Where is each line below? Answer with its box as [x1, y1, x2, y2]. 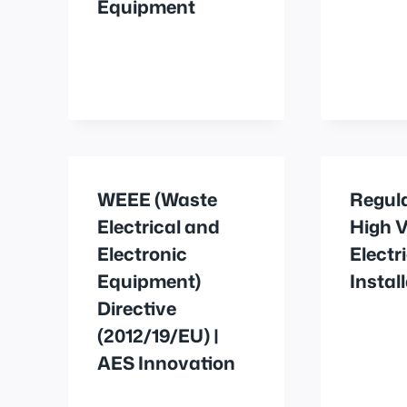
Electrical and [97, 213, 220, 239]
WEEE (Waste [97, 185, 217, 212]
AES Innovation [97, 349, 235, 375]
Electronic [97, 240, 187, 266]
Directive [97, 294, 176, 321]
